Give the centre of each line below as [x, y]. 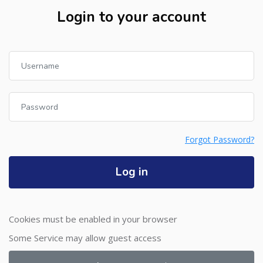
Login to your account [131, 17]
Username [29, 58]
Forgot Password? [220, 139]
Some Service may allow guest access [85, 237]
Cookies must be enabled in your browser [93, 219]
